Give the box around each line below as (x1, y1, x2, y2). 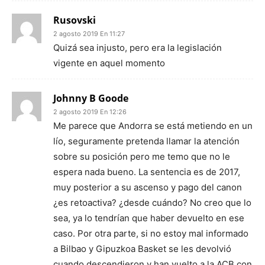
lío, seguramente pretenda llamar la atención (53, 135, 240, 147)
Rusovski (53, 13, 96, 27)
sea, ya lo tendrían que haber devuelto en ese (53, 212, 244, 224)
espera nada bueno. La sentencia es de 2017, (53, 166, 240, 177)
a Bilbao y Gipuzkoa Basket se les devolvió (53, 243, 231, 254)
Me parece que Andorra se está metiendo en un (53, 119, 253, 131)
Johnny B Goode (53, 91, 128, 105)
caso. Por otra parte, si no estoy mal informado (53, 227, 248, 239)
